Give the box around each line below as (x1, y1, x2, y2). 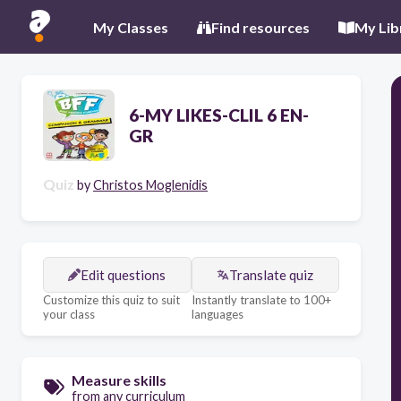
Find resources (211, 18, 310, 36)
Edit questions (81, 267, 166, 283)
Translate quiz (229, 267, 314, 283)
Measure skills (72, 371, 166, 388)
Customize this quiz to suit (43, 293, 180, 307)
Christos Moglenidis (93, 177, 208, 192)
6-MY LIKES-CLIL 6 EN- (129, 105, 309, 125)
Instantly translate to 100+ (191, 293, 331, 307)
